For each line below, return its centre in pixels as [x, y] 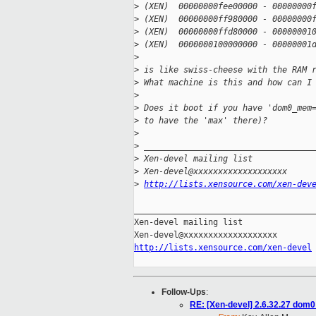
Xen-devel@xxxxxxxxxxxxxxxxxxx [213, 172]
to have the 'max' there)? [203, 121]
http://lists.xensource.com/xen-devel [223, 248]
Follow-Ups [184, 292]
